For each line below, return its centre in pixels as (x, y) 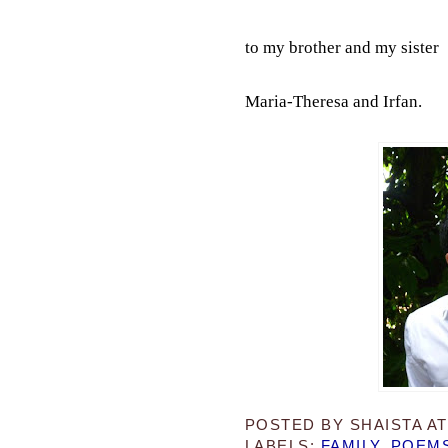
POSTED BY (297, 424)
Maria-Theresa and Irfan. (333, 101)
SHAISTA (386, 424)
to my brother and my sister (341, 47)
